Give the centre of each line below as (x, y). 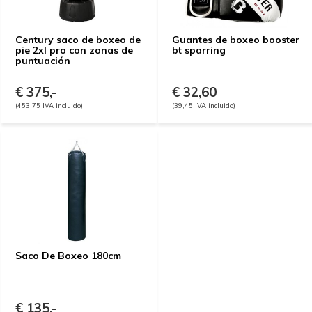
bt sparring (199, 50)
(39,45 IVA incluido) (204, 105)
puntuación (43, 61)
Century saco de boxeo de (78, 40)
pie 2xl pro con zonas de (74, 50)
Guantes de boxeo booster (236, 40)
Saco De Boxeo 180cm (68, 256)
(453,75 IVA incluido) (49, 105)
